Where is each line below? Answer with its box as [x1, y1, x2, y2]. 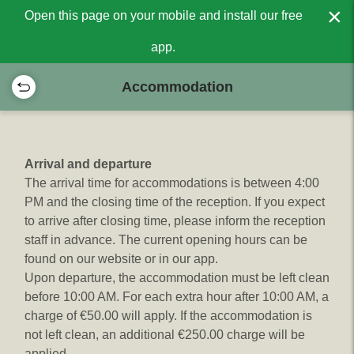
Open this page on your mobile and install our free [24, 9, 303, 22]
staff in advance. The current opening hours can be [24, 233, 307, 247]
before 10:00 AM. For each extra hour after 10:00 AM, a [24, 290, 329, 303]
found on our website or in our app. [24, 252, 218, 265]
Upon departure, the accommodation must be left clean [24, 271, 330, 284]
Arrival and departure [24, 157, 152, 171]
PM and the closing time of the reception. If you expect [24, 195, 325, 209]
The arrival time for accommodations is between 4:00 [24, 176, 319, 190]
